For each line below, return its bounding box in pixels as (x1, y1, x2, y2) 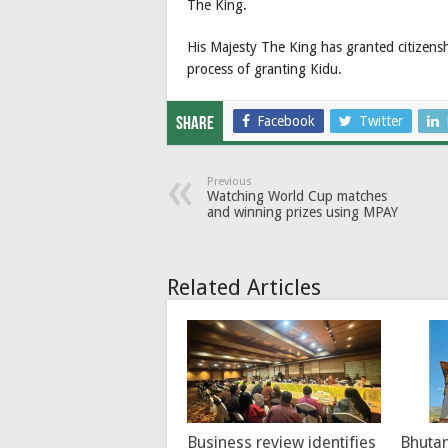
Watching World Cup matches (207, 187, 387, 204)
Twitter (359, 112, 403, 129)
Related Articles (167, 274, 321, 300)
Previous (207, 174, 252, 188)
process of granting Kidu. (187, 60, 342, 77)
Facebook (257, 112, 315, 129)
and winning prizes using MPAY (207, 203, 398, 220)
